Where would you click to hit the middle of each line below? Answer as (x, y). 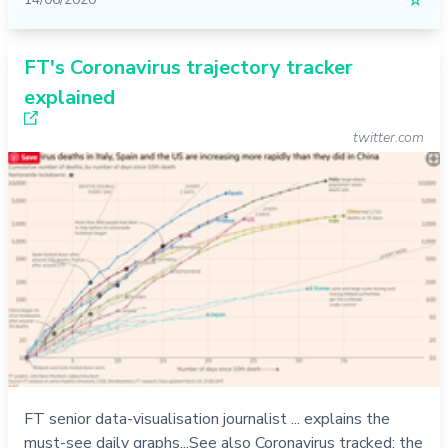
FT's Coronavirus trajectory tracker (188, 67)
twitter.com (388, 137)
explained (69, 97)
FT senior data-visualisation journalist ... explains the (207, 419)
